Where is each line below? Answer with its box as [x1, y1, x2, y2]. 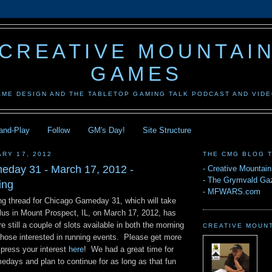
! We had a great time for [84, 245, 174, 254]
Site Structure [142, 125, 191, 135]
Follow [47, 125, 70, 135]
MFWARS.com [208, 187, 260, 197]
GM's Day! [87, 125, 125, 135]
